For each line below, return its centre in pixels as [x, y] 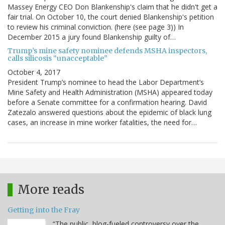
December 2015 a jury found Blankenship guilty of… [92, 37]
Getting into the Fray [44, 210]
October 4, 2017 [34, 72]
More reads [51, 190]
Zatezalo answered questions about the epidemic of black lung [109, 113]
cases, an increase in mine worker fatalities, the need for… [102, 123]
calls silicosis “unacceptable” [58, 59]
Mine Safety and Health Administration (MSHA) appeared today [110, 92]
